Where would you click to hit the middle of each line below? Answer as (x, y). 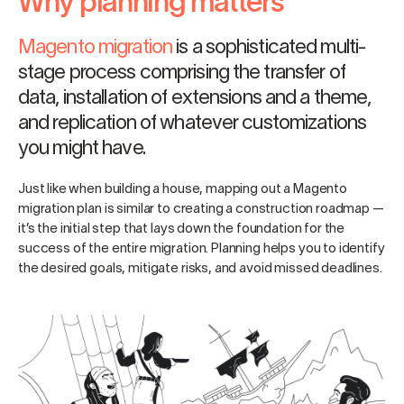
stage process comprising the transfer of (182, 73)
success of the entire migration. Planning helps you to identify (202, 249)
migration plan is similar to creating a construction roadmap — (201, 210)
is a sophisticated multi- (269, 48)
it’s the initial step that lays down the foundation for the (182, 230)
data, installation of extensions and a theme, (195, 99)
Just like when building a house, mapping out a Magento (183, 190)
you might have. (82, 149)
